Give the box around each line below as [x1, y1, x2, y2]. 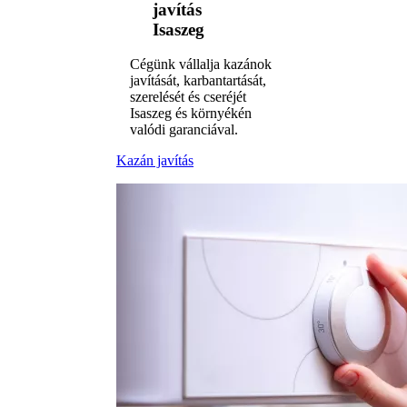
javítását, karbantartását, [130, 73, 266, 89]
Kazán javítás [116, 153, 194, 169]
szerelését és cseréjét [130, 89, 246, 105]
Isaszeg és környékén [130, 105, 252, 122]
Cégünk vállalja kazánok [130, 56, 272, 73]
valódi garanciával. [130, 122, 238, 138]
